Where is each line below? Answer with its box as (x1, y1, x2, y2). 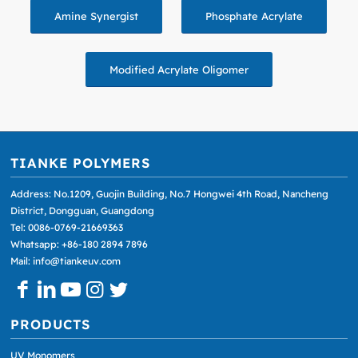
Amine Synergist (54, 9, 139, 22)
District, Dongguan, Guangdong (10, 205, 155, 217)
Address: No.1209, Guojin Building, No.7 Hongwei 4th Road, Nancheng (10, 188, 329, 201)
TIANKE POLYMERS (10, 153, 151, 171)
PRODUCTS (10, 316, 91, 333)
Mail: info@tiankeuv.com (10, 255, 121, 268)
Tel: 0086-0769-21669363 (10, 221, 124, 234)
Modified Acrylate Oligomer (109, 62, 249, 76)
